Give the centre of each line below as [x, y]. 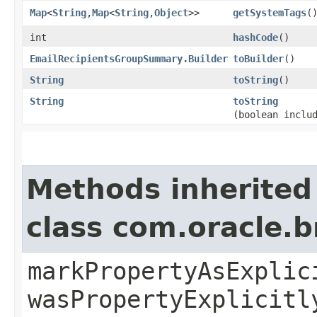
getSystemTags [270, 12]
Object [171, 12]
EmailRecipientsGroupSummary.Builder [129, 58]
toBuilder [258, 58]
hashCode [255, 37]
